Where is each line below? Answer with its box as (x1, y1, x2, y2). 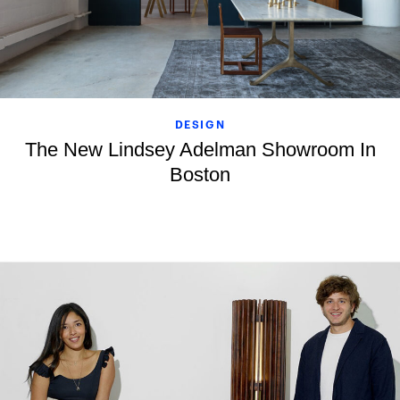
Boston (170, 163, 230, 187)
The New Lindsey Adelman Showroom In (24, 138, 376, 162)
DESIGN (174, 116, 226, 132)
